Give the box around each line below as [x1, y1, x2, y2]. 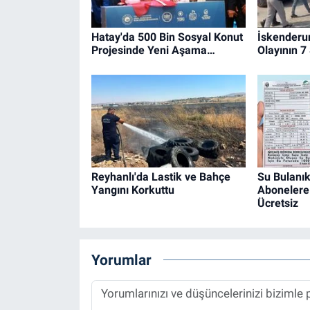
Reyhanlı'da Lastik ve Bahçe [91, 170, 230, 183]
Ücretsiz [257, 197, 298, 210]
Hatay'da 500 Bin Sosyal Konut [91, 30, 243, 44]
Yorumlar [91, 250, 152, 268]
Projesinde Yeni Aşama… [91, 44, 215, 57]
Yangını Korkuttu [91, 183, 174, 197]
